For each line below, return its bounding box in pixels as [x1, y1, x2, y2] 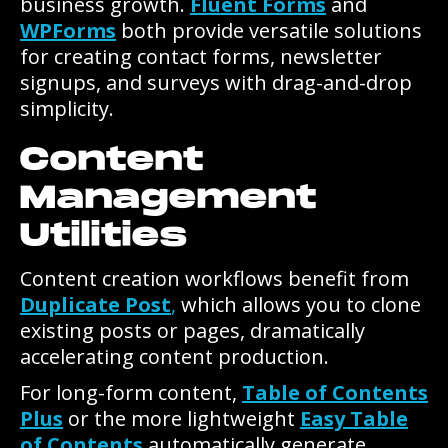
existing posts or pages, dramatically [20, 317, 365, 344]
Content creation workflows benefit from [20, 265, 409, 292]
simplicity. [20, 95, 114, 122]
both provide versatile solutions [116, 17, 422, 44]
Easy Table [300, 405, 408, 432]
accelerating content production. [20, 343, 329, 370]
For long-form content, [20, 379, 242, 406]
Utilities [20, 217, 188, 256]
